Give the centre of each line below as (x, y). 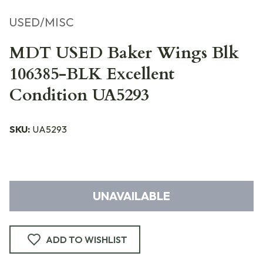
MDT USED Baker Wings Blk (124, 53)
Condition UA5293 (79, 95)
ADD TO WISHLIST (87, 240)
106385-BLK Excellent (92, 74)
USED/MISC (42, 22)
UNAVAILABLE (131, 196)
